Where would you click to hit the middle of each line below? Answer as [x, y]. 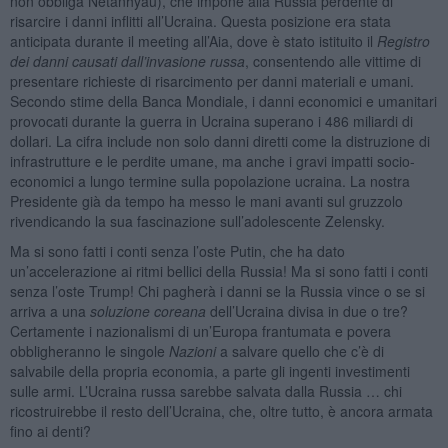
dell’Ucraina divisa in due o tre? [306, 310]
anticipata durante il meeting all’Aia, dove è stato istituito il [193, 40]
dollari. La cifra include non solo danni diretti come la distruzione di [219, 140]
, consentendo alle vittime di [332, 60]
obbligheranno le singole [89, 350]
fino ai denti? [50, 430]
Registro [403, 40]
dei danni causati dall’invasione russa [127, 60]
